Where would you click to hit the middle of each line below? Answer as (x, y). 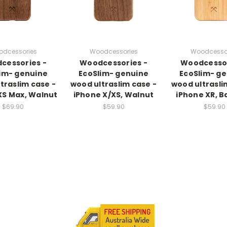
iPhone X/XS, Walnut (113, 94)
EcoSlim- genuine (113, 73)
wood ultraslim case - (113, 84)
